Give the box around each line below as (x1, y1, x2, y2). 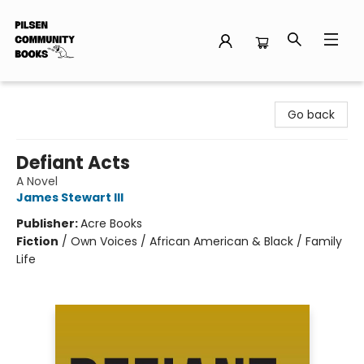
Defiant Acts (16, 150, 130, 175)
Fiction (16, 233, 58, 249)
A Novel (16, 173, 58, 189)
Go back (288, 106, 335, 123)
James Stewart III (16, 189, 123, 206)
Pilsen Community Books (12, 89, 152, 105)
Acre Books (80, 215, 142, 232)
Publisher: (16, 215, 80, 232)
